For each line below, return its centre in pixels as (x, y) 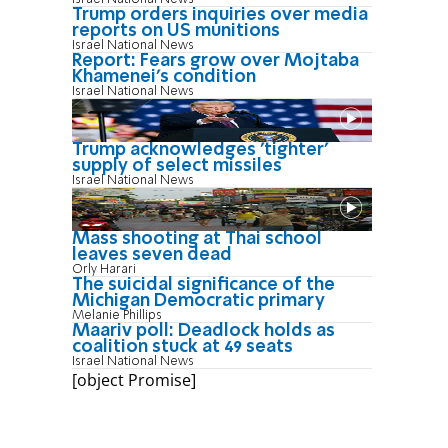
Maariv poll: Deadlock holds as (203, 330)
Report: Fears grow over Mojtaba (215, 60)
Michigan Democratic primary (198, 300)
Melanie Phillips (117, 315)
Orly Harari (104, 269)
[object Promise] (134, 379)
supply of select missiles (177, 165)
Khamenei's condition (164, 76)
